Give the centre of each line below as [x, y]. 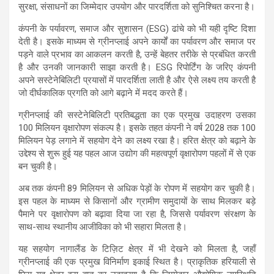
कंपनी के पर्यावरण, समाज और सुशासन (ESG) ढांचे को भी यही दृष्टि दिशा [137, 28]
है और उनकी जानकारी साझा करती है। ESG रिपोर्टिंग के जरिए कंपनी [137, 67]
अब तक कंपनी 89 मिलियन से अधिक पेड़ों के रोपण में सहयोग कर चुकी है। [137, 188]
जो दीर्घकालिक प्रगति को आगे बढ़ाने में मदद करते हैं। [103, 93]
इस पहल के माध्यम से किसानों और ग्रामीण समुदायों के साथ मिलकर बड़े [137, 201]
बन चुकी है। [38, 166]
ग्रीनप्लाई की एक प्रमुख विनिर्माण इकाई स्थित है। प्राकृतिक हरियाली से [137, 261]
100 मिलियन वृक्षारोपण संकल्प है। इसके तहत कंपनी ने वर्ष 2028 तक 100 [137, 128]
